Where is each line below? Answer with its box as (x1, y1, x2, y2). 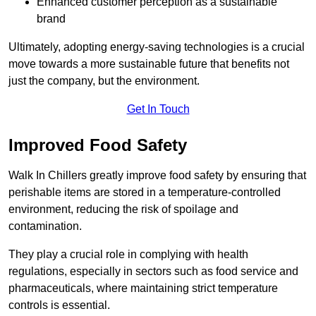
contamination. (8, 220, 82, 233)
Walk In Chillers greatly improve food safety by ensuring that (8, 169, 306, 182)
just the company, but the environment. (8, 75, 200, 87)
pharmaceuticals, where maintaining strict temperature (8, 282, 278, 295)
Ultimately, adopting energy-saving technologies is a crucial (8, 41, 305, 54)
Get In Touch (126, 103, 190, 116)
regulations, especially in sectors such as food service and (8, 265, 298, 278)
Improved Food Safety (8, 135, 187, 155)
